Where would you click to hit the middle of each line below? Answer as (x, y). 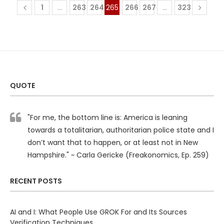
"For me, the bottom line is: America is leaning (107, 117)
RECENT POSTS (36, 181)
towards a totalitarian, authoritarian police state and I (121, 130)
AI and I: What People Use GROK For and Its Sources (98, 212)
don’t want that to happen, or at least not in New (113, 142)
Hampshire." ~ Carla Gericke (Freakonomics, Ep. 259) (118, 155)
